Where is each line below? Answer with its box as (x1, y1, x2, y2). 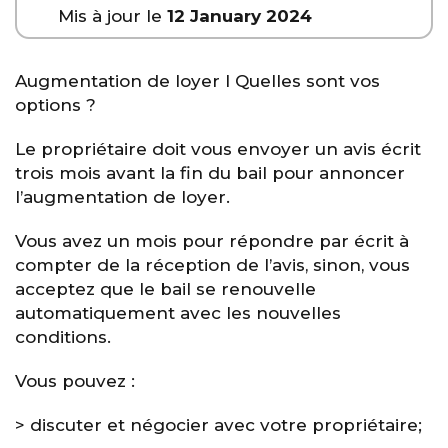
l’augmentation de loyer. (15, 186, 235, 207)
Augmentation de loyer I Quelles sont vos (15, 70, 380, 91)
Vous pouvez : (15, 370, 140, 391)
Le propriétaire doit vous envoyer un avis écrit (15, 138, 421, 159)
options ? (15, 94, 101, 115)
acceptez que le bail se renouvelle (15, 278, 316, 299)
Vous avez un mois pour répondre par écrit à (15, 230, 409, 251)
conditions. (15, 326, 116, 347)
